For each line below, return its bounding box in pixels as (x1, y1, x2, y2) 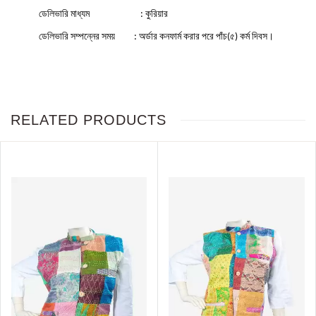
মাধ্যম (71, 8, 90, 19)
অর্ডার (139, 30, 157, 42)
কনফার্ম (159, 30, 181, 42)
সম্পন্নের (71, 30, 99, 42)
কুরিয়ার (145, 8, 168, 19)
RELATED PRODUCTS (11, 111, 166, 128)
